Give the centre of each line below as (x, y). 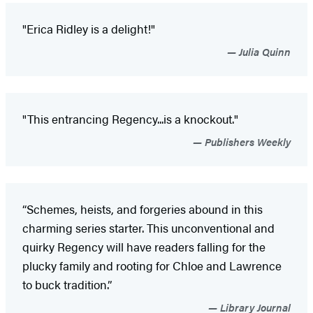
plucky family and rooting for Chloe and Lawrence (152, 266)
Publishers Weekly (246, 142)
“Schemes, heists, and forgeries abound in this (143, 209)
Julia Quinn (263, 52)
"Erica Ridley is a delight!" (89, 29)
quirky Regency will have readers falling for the (144, 247)
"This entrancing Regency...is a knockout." (130, 119)
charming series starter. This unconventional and (148, 228)
